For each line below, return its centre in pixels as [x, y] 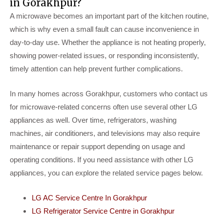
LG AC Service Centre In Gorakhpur [89, 197]
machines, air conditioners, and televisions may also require [105, 133]
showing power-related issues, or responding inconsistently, [104, 55]
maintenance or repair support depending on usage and [97, 146]
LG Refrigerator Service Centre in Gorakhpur [103, 211]
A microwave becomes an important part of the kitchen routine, [109, 16]
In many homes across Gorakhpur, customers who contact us [109, 93]
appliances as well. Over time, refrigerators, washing [93, 120]
